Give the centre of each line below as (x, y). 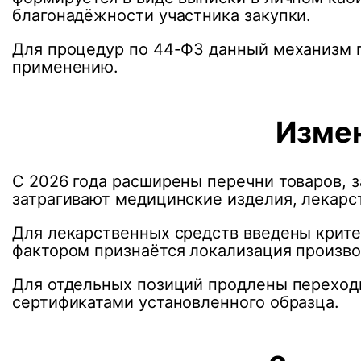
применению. (66, 66)
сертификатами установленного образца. (176, 302)
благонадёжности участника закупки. (162, 15)
